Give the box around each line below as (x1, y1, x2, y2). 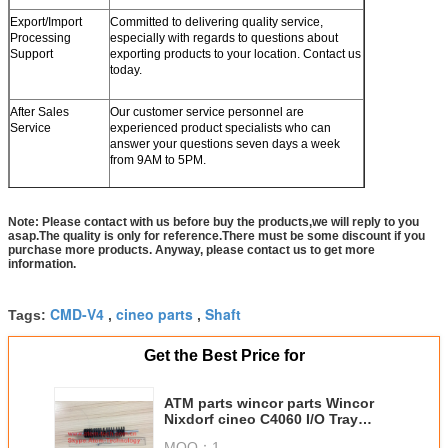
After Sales (10, 104, 69, 119)
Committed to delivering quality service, (110, 14, 323, 29)
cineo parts (116, 303, 193, 324)
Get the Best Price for (143, 346, 305, 364)
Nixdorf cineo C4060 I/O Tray (164, 410, 358, 427)
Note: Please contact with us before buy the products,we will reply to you (8, 214, 419, 229)
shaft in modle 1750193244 (203, 426, 346, 443)
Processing (10, 30, 71, 45)
